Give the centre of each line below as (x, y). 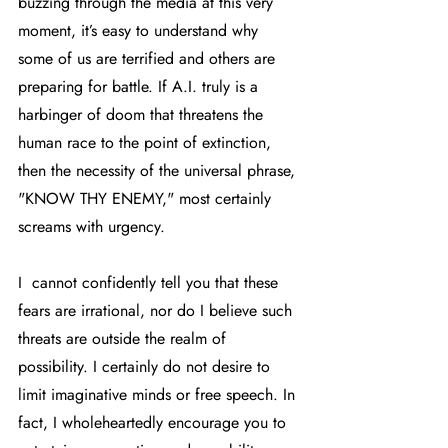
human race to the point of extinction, (147, 143)
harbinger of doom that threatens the (143, 115)
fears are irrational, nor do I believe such (157, 311)
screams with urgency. (94, 227)
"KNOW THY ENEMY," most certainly (147, 199)
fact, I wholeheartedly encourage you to (154, 423)
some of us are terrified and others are (149, 59)
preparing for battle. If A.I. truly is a (140, 87)
